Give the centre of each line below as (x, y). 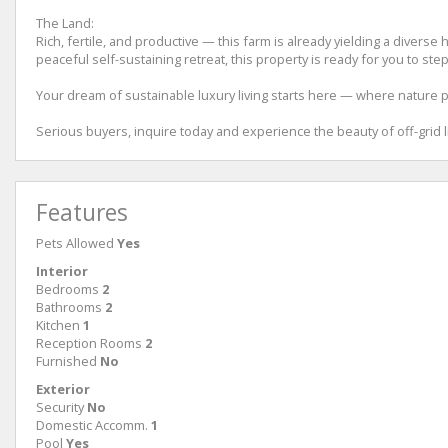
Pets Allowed (75, 242)
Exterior (63, 388)
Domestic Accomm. (92, 424)
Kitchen (58, 324)
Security (60, 406)
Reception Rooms (89, 342)
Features (82, 212)
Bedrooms (67, 288)
